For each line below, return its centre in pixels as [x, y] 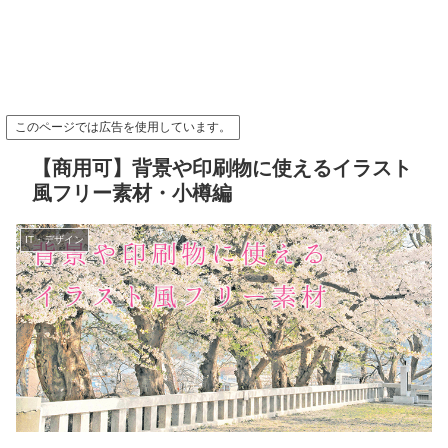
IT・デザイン [54, 239]
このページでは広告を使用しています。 [123, 127]
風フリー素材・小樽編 [132, 193]
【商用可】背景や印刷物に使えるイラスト [222, 168]
